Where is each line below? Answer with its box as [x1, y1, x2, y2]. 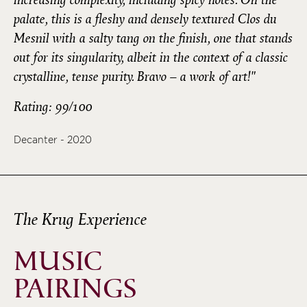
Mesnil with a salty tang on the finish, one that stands [14, 29, 293, 47]
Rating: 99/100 [14, 97, 93, 116]
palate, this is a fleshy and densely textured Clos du [14, 10, 277, 28]
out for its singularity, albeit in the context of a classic [14, 48, 288, 66]
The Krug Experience [14, 208, 147, 231]
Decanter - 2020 [14, 134, 92, 145]
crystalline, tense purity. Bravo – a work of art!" [14, 67, 256, 86]
